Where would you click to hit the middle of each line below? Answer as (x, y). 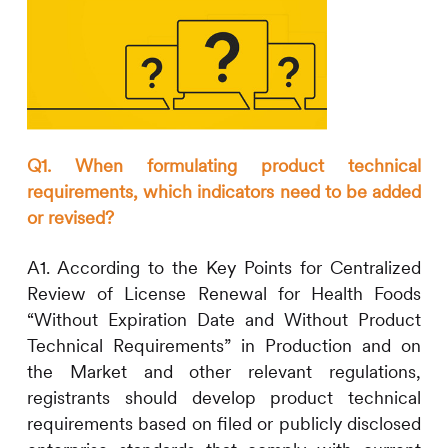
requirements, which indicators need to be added (224, 192)
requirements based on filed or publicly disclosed (224, 424)
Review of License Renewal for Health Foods (224, 294)
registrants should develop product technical (224, 398)
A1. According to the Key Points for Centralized (224, 268)
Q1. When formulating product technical (224, 166)
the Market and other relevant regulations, (224, 372)
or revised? (70, 218)
